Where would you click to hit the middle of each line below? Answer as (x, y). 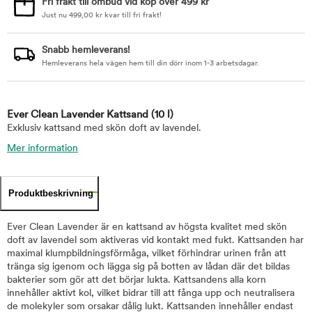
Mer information (42, 149)
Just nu (55, 16)
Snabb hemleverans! (86, 50)
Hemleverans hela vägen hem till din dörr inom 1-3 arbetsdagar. (150, 64)
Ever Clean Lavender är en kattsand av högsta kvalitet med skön (147, 227)
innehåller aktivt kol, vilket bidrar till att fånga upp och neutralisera (151, 294)
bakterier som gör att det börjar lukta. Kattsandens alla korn (136, 280)
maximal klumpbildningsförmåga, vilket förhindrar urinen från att (147, 254)
